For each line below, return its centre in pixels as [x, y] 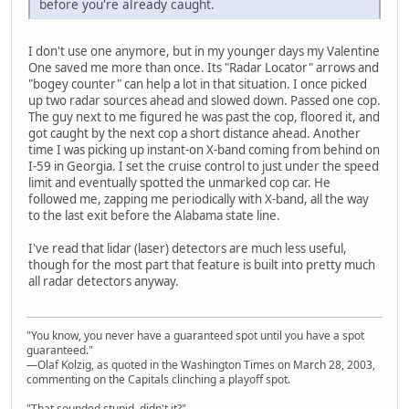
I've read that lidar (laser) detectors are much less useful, [188, 249]
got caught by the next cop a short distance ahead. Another [194, 134]
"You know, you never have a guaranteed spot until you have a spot [195, 335]
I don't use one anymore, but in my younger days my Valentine [204, 52]
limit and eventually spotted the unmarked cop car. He [179, 183]
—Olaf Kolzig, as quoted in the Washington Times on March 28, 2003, [201, 364]
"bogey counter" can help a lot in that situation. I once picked [198, 84]
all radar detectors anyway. [104, 282]
